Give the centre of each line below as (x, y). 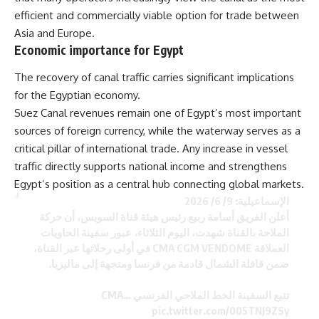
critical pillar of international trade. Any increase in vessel (151, 148)
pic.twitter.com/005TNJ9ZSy (220, 310)
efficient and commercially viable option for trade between (157, 16)
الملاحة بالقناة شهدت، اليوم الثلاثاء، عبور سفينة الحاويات (164, 232)
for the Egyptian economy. (77, 95)
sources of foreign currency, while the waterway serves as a (157, 130)
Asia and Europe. (54, 33)
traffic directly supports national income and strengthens (151, 166)
